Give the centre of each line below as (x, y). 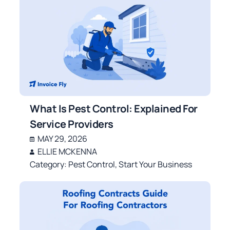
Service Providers (72, 124)
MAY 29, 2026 (63, 139)
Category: (49, 165)
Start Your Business (156, 165)
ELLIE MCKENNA (68, 152)
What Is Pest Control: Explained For (114, 109)
